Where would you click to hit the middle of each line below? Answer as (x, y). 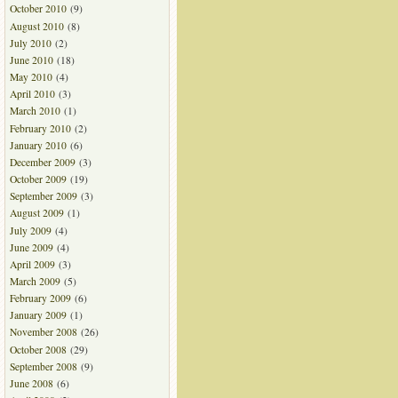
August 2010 (36, 26)
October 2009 (38, 179)
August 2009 (36, 213)
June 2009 (31, 247)
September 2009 (43, 196)
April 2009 (32, 264)
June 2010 (31, 60)
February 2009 (40, 298)
